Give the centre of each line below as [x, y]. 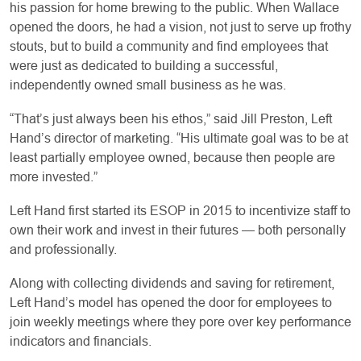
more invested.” [54, 176]
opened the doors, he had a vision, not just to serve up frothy [180, 27]
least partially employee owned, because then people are [172, 157]
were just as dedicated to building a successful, [144, 65]
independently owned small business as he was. [149, 85]
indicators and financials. [82, 341]
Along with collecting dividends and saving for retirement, [172, 283]
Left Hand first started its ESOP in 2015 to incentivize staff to [180, 210]
